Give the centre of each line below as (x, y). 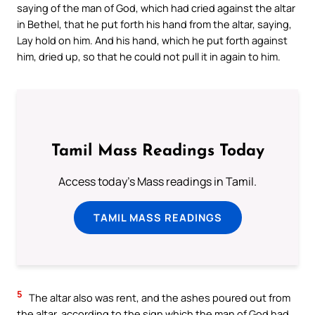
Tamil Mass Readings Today (157, 151)
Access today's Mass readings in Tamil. (157, 181)
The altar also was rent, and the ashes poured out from (159, 298)
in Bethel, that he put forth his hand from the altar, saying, (154, 24)
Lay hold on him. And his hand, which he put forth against (152, 40)
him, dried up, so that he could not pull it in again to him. (149, 57)
